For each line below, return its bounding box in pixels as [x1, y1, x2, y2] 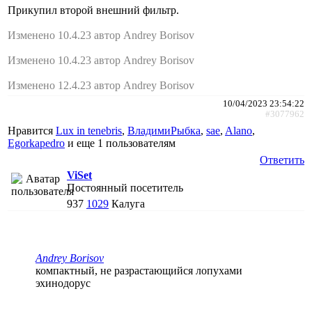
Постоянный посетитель [67, 181, 183, 194]
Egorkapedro [8, 136, 65, 149]
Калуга [111, 197, 145, 210]
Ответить [260, 153, 304, 166]
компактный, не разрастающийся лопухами [36, 264, 242, 276]
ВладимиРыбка [127, 124, 201, 136]
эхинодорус [36, 276, 91, 289]
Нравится [8, 124, 56, 136]
